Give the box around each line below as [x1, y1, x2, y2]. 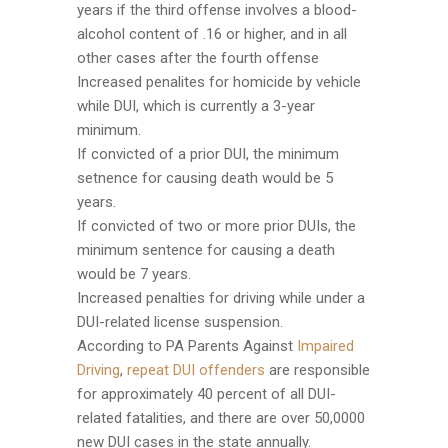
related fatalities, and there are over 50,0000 [76, 408, 365, 427]
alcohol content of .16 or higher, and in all [76, 24, 347, 43]
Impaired [296, 336, 354, 355]
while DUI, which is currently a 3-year [76, 96, 315, 115]
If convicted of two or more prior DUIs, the [76, 216, 356, 235]
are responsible [264, 360, 370, 379]
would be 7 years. [76, 264, 191, 283]
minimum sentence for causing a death [76, 240, 335, 259]
